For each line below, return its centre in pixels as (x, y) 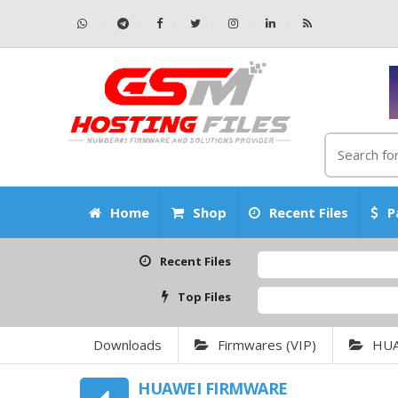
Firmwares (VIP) (267, 345)
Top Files (205, 297)
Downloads (127, 345)
